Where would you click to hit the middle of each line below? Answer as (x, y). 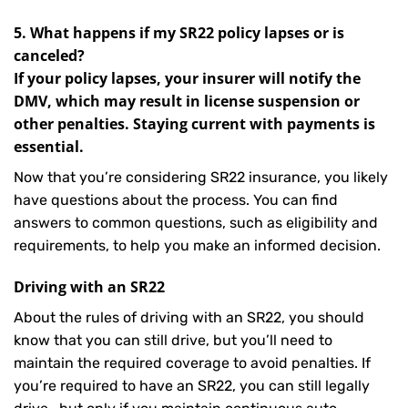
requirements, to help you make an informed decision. (197, 246)
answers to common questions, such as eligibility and (196, 223)
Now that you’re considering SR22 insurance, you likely (201, 178)
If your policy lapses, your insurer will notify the (187, 79)
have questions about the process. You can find (176, 200)
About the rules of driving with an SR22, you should (189, 318)
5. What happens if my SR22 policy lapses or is (179, 33)
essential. (49, 147)
